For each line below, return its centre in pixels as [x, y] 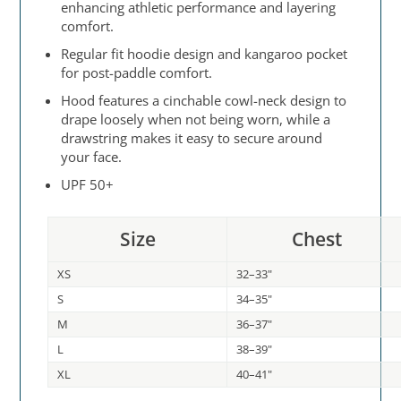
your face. [92, 157]
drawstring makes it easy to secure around [192, 138]
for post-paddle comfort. [137, 73]
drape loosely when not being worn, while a [196, 119]
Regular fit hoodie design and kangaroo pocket [205, 54]
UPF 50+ [88, 185]
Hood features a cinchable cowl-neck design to [204, 101]
